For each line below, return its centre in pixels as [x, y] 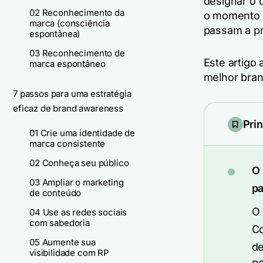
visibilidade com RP [69, 253]
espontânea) [55, 34]
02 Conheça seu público [79, 163]
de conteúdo [55, 193]
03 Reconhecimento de [77, 53]
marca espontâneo [68, 64]
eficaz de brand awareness [68, 108]
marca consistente [68, 144]
